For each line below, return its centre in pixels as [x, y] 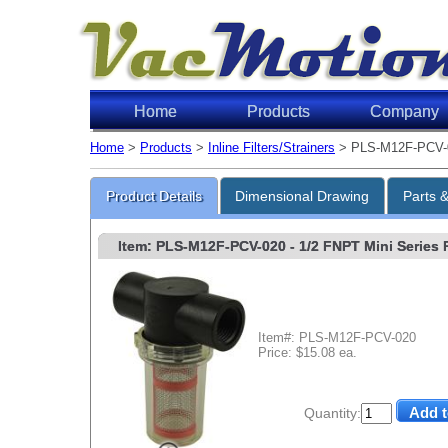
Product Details [153, 196]
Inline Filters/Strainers [271, 147]
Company [404, 111]
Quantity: [332, 413]
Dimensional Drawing [302, 196]
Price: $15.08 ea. [307, 352]
